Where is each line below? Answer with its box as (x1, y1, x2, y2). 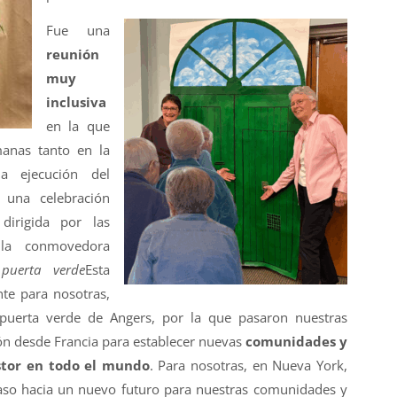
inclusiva (45, 93, 106, 112)
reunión (45, 45, 99, 64)
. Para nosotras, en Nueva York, (149, 356, 347, 375)
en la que (45, 117, 110, 136)
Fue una (45, 21, 110, 40)
